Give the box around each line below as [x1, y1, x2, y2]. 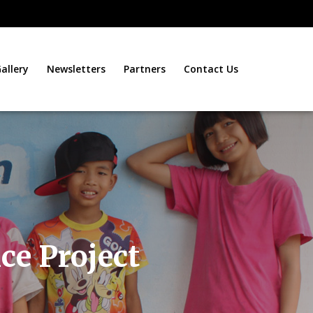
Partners [123, 61, 166, 75]
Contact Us [183, 61, 238, 75]
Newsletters [46, 61, 105, 75]
